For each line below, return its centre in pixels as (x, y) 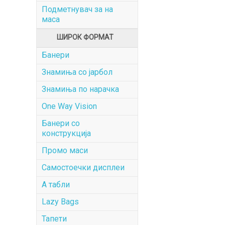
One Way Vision (69, 106)
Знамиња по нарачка (80, 89)
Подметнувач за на (77, 9)
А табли (56, 185)
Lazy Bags (60, 202)
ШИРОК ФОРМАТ (85, 37)
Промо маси (65, 150)
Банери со (61, 123)
